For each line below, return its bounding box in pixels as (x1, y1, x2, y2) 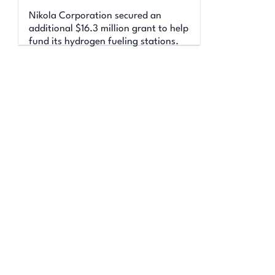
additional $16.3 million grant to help (29, 23, 189, 34)
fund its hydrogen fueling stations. (29, 36, 179, 47)
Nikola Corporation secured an (29, 10, 162, 21)
